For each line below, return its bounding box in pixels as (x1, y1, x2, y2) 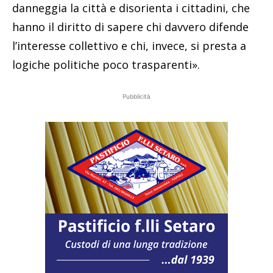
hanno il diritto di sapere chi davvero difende (12, 19, 249, 34)
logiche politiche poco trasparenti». (12, 57, 200, 72)
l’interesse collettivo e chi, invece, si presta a (12, 38, 246, 53)
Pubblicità (122, 92, 151, 100)
